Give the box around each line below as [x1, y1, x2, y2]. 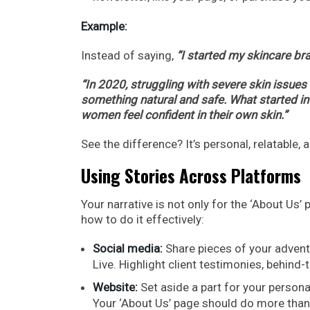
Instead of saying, [81, 48, 176, 62]
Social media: [93, 241, 163, 255]
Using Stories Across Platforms [81, 162, 301, 188]
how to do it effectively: [81, 212, 204, 226]
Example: [81, 19, 127, 33]
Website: [93, 280, 138, 294]
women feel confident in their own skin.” [81, 107, 287, 122]
